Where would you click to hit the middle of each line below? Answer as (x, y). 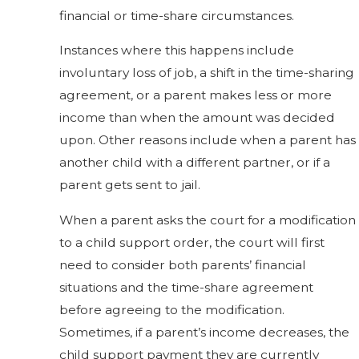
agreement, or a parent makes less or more (196, 95)
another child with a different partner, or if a (195, 163)
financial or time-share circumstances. (177, 15)
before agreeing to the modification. (172, 309)
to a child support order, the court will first (192, 242)
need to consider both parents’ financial (183, 264)
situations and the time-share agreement (187, 287)
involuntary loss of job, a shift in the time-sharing (207, 73)
